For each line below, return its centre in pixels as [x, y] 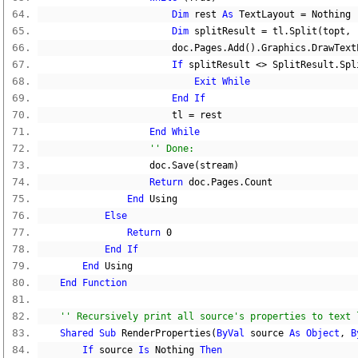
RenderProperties [163, 333]
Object [323, 333]
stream [217, 165]
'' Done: [172, 149]
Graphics [284, 48]
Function [105, 283]
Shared [77, 333]
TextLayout [267, 14]
